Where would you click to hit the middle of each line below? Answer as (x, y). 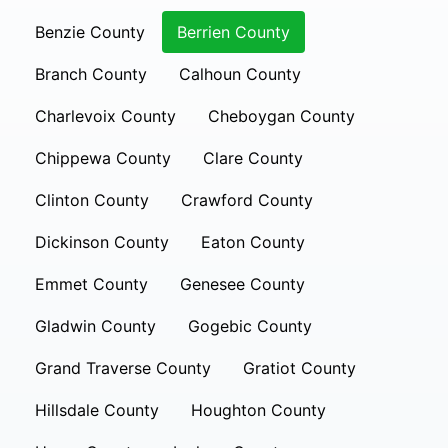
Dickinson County (102, 242)
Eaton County (253, 242)
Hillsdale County (97, 410)
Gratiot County (299, 368)
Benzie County (90, 32)
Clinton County (92, 200)
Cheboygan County (281, 116)
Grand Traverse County (123, 368)
